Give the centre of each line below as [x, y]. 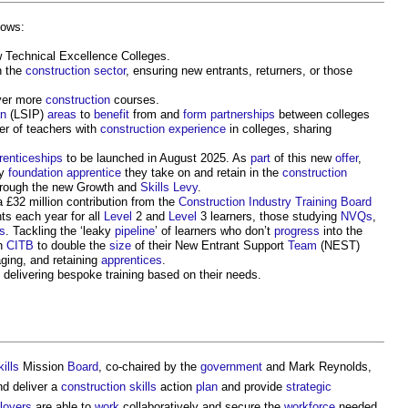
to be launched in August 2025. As [157, 158]
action [176, 386]
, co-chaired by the [149, 366]
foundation [36, 172]
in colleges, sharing [279, 128]
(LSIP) [27, 114]
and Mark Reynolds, [317, 366]
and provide [252, 386]
